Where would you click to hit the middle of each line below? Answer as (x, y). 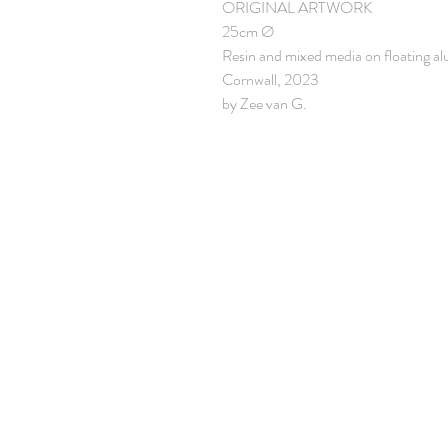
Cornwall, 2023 (270, 79)
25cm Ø (248, 31)
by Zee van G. (264, 103)
